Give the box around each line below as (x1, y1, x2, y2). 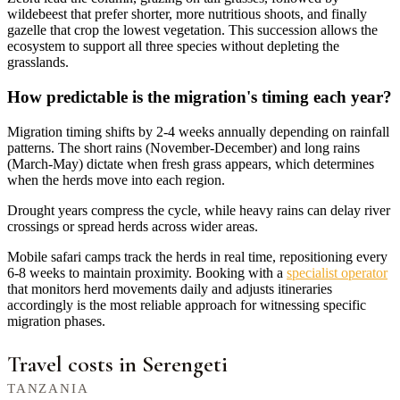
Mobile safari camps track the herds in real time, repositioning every (7, 248, 387, 264)
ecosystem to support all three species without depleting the (7, 38, 339, 54)
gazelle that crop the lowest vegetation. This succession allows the (7, 22, 378, 38)
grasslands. (7, 54, 69, 71)
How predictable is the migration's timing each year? (7, 87, 392, 107)
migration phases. (7, 312, 105, 329)
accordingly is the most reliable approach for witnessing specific (7, 296, 366, 312)
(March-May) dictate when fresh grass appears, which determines (7, 155, 374, 171)
